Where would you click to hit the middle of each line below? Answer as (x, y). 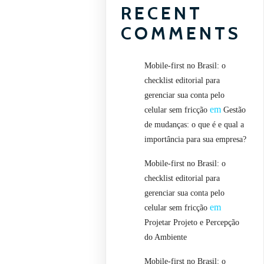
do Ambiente (166, 237)
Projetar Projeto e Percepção (192, 222)
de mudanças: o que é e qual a (194, 124)
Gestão (235, 110)
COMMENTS (181, 33)
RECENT (162, 13)
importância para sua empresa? (196, 139)
